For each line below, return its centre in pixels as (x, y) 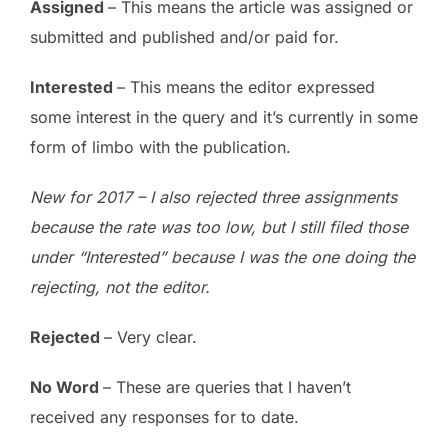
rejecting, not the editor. (120, 287)
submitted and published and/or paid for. (184, 37)
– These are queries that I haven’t (227, 387)
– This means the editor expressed (246, 87)
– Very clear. (150, 337)
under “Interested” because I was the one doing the (222, 257)
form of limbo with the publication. (160, 147)
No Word (66, 387)
